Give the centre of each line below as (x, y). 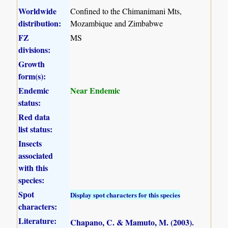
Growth (32, 64)
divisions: (35, 49)
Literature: (38, 220)
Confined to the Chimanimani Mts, (126, 11)
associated (36, 155)
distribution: (40, 23)
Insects (30, 143)
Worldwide (38, 11)
